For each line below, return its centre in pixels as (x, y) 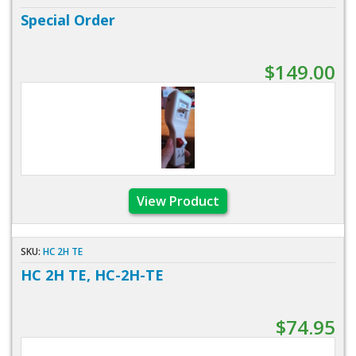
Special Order (68, 19)
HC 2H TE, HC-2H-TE (92, 275)
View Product (178, 201)
